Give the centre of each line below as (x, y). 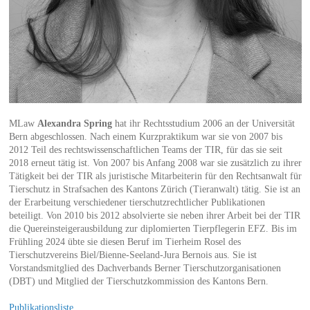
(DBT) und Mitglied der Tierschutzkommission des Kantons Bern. (138, 281)
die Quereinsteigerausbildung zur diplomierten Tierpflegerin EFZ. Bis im (153, 228)
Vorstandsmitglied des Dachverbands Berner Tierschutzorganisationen (145, 268)
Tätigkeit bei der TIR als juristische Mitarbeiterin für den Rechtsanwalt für (155, 176)
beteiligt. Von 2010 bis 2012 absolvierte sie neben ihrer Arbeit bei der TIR (154, 215)
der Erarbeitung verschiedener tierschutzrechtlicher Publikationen (137, 202)
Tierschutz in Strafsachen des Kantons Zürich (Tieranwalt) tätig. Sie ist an (154, 189)
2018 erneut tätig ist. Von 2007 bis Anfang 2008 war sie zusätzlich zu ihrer (155, 163)
